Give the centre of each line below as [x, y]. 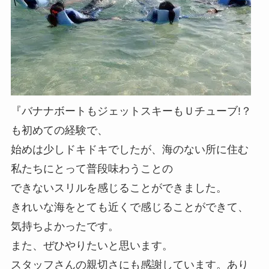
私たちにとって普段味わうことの [92, 169]
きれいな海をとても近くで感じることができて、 [129, 207]
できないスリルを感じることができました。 [119, 188]
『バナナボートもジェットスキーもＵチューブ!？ [131, 111]
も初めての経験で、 [59, 131]
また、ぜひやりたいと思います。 [92, 246]
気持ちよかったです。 [65, 227]
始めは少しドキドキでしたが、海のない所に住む [129, 150]
